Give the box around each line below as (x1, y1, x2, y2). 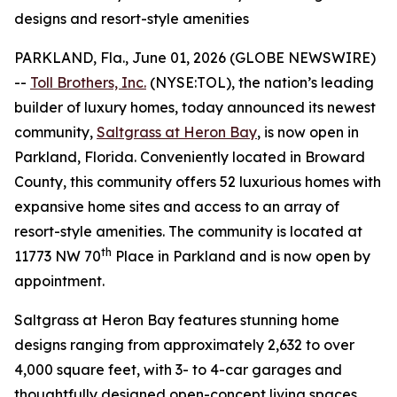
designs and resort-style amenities (14, 10, 249, 27)
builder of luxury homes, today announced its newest (14, 98, 376, 116)
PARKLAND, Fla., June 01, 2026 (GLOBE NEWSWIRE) (14, 49, 376, 66)
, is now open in (257, 123, 359, 141)
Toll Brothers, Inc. (30, 74, 146, 91)
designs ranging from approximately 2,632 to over (14, 336, 354, 354)
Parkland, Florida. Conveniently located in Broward (14, 148, 365, 166)
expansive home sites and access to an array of (14, 198, 339, 215)
